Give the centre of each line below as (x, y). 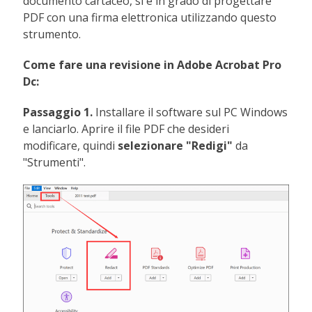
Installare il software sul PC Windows (192, 112)
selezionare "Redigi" (177, 146)
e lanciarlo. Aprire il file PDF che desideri (126, 129)
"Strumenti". (55, 163)
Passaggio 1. (60, 112)
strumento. (52, 34)
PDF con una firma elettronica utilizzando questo (150, 18)
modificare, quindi (71, 146)
